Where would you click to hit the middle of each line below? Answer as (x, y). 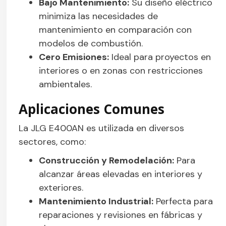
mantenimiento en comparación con (116, 30)
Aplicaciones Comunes (92, 109)
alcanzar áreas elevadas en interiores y (121, 174)
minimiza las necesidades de (99, 16)
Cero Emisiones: (74, 57)
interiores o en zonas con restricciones (121, 71)
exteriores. (61, 188)
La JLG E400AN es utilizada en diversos (102, 128)
